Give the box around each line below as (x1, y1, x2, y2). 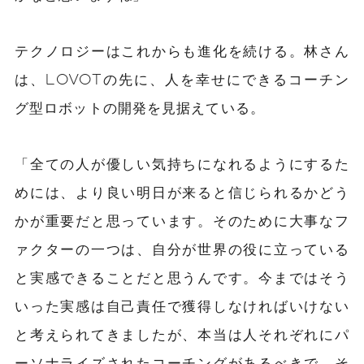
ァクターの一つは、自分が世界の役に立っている (15, 240, 349, 257)
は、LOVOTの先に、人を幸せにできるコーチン (15, 70, 349, 87)
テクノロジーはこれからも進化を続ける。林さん (15, 41, 349, 58)
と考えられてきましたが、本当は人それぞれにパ (15, 325, 349, 342)
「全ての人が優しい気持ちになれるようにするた (15, 154, 349, 171)
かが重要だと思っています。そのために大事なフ (15, 211, 349, 228)
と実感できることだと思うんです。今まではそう (15, 268, 349, 285)
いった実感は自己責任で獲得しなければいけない (15, 297, 349, 314)
